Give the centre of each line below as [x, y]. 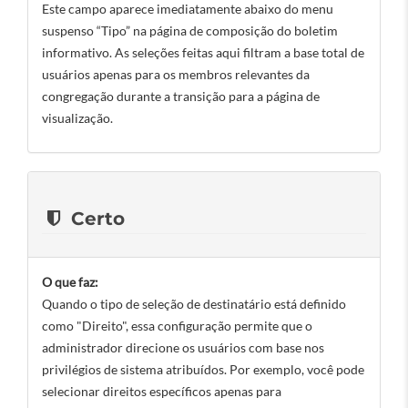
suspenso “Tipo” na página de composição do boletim [190, 31]
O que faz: [70, 282]
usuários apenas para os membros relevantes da [176, 74]
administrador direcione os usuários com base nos [183, 347]
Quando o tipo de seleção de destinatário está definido [194, 304]
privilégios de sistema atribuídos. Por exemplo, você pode [203, 369]
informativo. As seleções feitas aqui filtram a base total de [203, 52]
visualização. [77, 118]
